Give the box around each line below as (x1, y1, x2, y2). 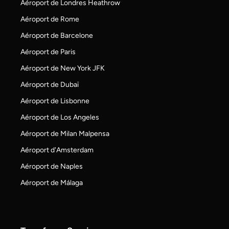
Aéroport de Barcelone (20, 31, 93, 40)
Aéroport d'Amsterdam (20, 145, 94, 154)
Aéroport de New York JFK (20, 63, 105, 73)
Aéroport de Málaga (20, 178, 83, 187)
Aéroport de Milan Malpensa (20, 129, 109, 138)
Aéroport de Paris (20, 47, 76, 56)
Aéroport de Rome (20, 14, 79, 24)
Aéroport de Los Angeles (20, 112, 99, 122)
